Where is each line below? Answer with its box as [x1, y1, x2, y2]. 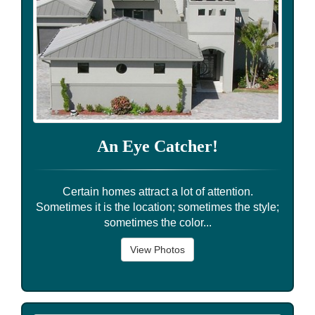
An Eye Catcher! [97, 136, 218, 155]
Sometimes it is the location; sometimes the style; [36, 200, 279, 213]
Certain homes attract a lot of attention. [62, 185, 253, 198]
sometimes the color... [103, 216, 212, 229]
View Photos [130, 243, 185, 255]
